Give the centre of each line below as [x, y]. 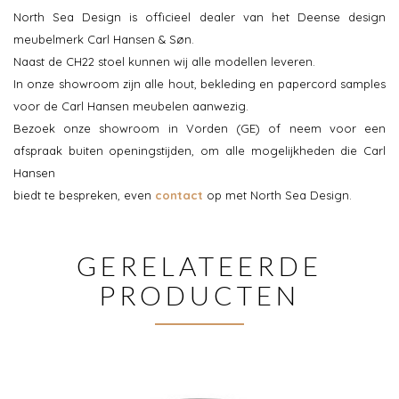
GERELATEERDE [199, 266]
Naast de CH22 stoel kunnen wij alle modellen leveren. [164, 62]
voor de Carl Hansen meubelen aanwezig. [131, 106]
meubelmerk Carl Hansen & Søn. [104, 40]
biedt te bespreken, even [84, 195]
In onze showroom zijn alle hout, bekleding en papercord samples [199, 84]
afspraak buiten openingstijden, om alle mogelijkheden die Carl [199, 151]
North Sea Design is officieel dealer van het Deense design [199, 17]
